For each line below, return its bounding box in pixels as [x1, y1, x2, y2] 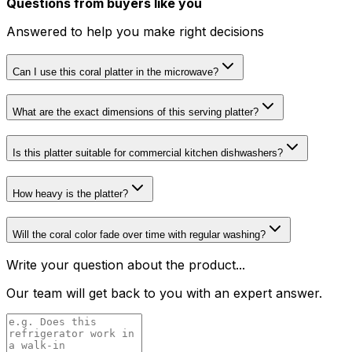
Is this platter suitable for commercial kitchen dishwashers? [13, 147, 283, 159]
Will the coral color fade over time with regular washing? [13, 228, 266, 240]
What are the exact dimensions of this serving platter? [13, 106, 258, 119]
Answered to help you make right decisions [6, 24, 264, 40]
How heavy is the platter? [13, 187, 128, 200]
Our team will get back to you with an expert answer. [6, 285, 322, 302]
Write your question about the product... [6, 257, 245, 273]
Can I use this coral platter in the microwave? [13, 65, 218, 78]
